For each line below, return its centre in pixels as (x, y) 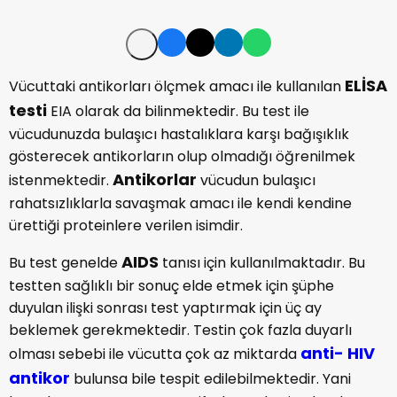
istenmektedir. (61, 180)
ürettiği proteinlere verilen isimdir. (126, 226)
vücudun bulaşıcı (256, 180)
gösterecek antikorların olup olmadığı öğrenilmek (182, 156)
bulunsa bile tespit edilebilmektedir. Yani (210, 379)
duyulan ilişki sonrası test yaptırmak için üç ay (165, 308)
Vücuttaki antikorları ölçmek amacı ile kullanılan (177, 86)
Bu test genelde (65, 263)
